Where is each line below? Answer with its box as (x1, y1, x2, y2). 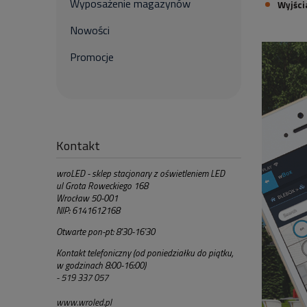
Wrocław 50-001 (56, 191, 118, 205)
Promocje (70, 49, 114, 65)
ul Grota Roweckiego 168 (56, 179, 148, 193)
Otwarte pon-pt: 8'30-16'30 (56, 225, 155, 238)
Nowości (70, 22, 110, 38)
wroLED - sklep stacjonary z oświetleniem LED (56, 167, 225, 180)
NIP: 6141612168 (56, 204, 120, 217)
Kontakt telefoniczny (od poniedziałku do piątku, (56, 246, 233, 260)
